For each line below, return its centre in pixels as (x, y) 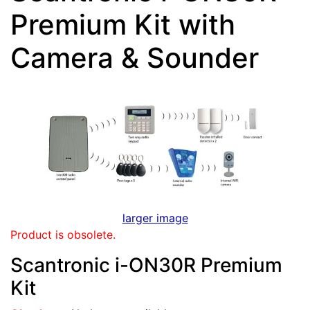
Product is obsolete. (63, 234)
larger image (155, 218)
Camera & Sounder (135, 58)
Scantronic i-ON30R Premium (146, 265)
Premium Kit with (123, 25)
